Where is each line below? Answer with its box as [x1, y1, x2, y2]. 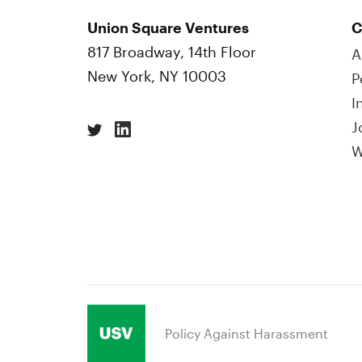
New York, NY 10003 [87, 67, 226, 85]
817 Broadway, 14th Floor [87, 43, 256, 61]
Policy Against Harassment [165, 326, 328, 341]
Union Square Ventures [87, 19, 249, 36]
